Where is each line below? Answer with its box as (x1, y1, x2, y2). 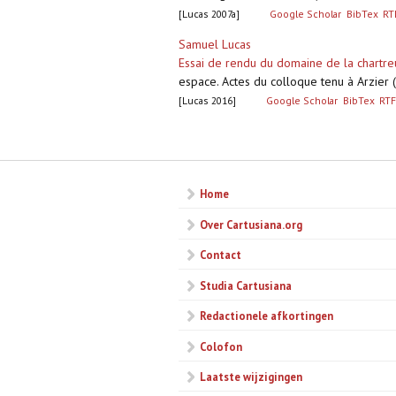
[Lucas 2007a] (179, 7, 240, 21)
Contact (200, 247, 241, 263)
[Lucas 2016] (179, 94, 236, 108)
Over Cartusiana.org (200, 217, 302, 232)
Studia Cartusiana (200, 278, 292, 293)
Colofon (200, 339, 242, 354)
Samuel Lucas (179, 36, 251, 53)
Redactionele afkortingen (200, 308, 333, 324)
